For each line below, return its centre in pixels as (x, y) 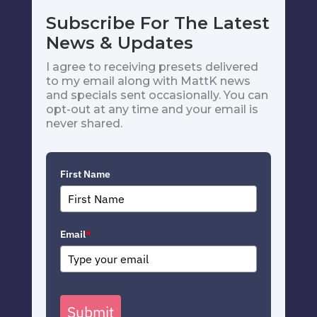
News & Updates (119, 42)
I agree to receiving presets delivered (152, 67)
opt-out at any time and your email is (152, 109)
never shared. (84, 123)
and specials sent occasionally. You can (157, 95)
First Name (85, 174)
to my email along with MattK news (148, 81)
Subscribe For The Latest (157, 23)
